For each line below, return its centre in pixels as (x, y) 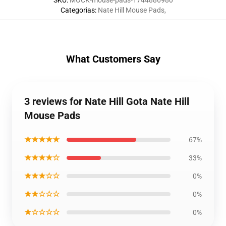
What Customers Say (113, 59)
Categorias (77, 10)
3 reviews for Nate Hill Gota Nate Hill (107, 102)
